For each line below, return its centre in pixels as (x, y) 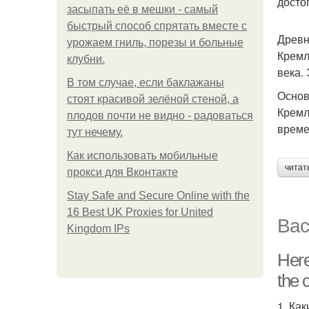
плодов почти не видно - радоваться (160, 116)
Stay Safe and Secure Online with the (158, 196)
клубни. (86, 59)
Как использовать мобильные (142, 156)
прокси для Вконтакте (122, 172)
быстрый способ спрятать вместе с (157, 26)
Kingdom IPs (98, 229)
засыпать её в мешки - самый (142, 9)
